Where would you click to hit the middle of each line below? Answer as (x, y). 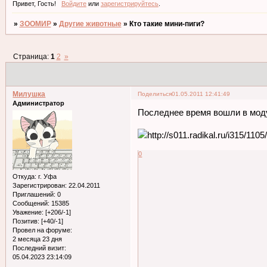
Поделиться (155, 94)
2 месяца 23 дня (38, 239)
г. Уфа (47, 177)
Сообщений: (31, 204)
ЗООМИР (35, 24)
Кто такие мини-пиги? (167, 24)
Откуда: (25, 177)
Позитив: (26, 221)
